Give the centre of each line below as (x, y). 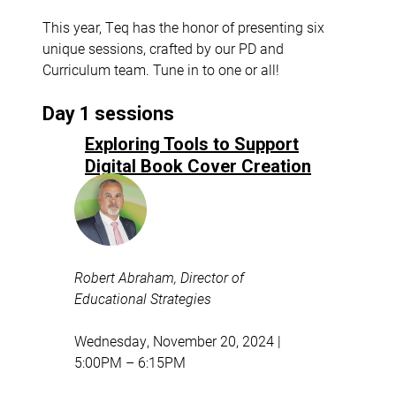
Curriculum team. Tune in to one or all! (161, 69)
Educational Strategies (143, 298)
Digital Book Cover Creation (198, 166)
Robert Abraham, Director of (159, 277)
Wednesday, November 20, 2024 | (178, 340)
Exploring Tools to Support (192, 144)
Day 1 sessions (108, 113)
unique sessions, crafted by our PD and (163, 48)
